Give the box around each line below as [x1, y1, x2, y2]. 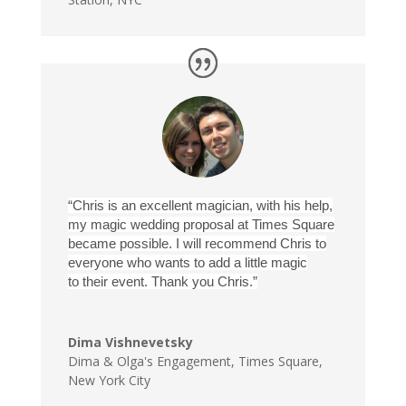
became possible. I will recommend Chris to [67, 236, 326, 251]
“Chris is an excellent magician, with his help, [67, 198, 333, 213]
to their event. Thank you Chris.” [67, 274, 257, 289]
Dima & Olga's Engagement [67, 353, 231, 370]
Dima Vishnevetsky [67, 333, 193, 351]
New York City [67, 372, 150, 389]
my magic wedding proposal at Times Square [67, 217, 334, 232]
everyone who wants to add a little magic [67, 255, 307, 270]
